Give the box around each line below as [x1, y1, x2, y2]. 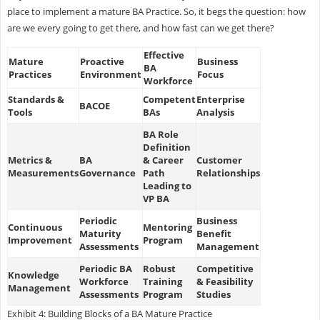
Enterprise [196, 92, 245, 106]
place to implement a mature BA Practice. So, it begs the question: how [6, 4, 306, 18]
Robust [142, 261, 176, 275]
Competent [142, 92, 196, 106]
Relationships [196, 166, 260, 179]
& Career [142, 153, 184, 166]
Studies [196, 287, 231, 301]
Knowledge [7, 268, 59, 281]
